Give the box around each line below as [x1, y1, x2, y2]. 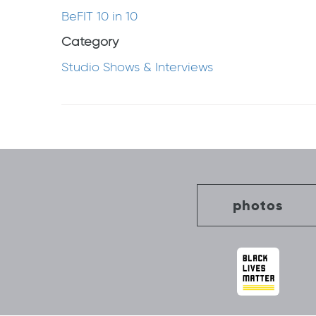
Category [61, 34, 119, 49]
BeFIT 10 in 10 [61, 8, 138, 24]
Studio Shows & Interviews [61, 59, 213, 75]
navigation [61, 124, 158, 154]
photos [233, 196, 283, 214]
